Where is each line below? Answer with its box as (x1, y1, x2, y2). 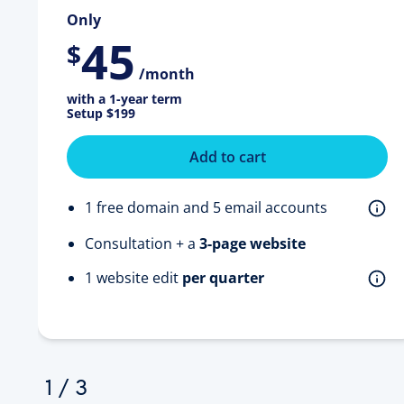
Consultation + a (85, 233, 199, 253)
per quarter (182, 267, 264, 288)
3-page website (199, 233, 306, 253)
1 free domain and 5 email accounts (85, 197, 327, 217)
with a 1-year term (67, 89, 182, 107)
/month (139, 63, 195, 84)
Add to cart (188, 146, 266, 167)
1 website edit (85, 267, 182, 288)
